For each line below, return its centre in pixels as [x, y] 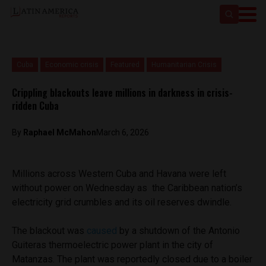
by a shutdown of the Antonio [178, 231]
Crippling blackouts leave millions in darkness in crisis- [122, 93]
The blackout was [49, 231]
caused [102, 231]
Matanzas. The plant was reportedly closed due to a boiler [132, 259]
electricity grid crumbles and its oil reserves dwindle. [123, 202]
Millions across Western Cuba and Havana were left [119, 174]
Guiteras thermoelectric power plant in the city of [113, 245]
